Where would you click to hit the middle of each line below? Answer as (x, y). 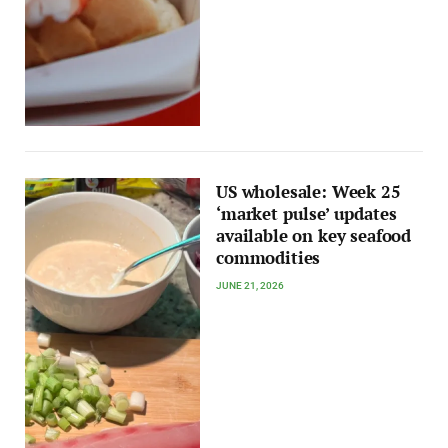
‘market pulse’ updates (306, 213)
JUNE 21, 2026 (250, 285)
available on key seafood (314, 235)
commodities (268, 257)
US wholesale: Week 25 (308, 191)
